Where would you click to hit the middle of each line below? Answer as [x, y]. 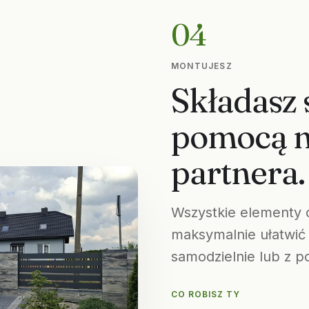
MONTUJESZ [202, 66]
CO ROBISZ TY [206, 294]
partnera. [238, 172]
